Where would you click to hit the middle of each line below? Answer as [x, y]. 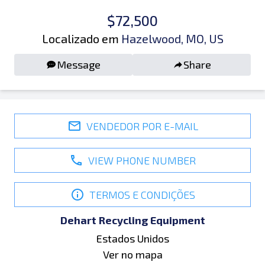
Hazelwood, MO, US [172, 38]
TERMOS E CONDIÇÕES [142, 194]
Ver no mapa [132, 254]
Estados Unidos [132, 238]
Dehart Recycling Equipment [132, 220]
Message [79, 64]
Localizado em [80, 38]
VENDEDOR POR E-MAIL [142, 126]
